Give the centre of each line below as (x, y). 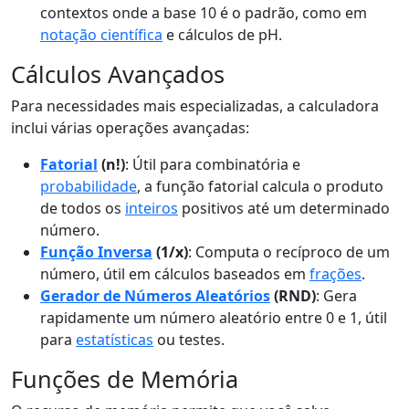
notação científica (101, 35)
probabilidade (89, 186)
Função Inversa (96, 252)
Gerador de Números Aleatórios (155, 296)
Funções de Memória (125, 379)
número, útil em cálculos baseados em (175, 274)
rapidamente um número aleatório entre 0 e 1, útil (214, 318)
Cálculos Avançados (118, 74)
